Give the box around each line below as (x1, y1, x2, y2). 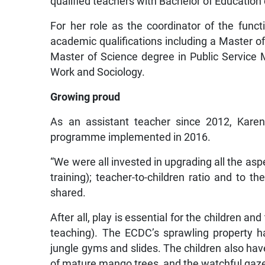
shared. (50, 187, 86, 199)
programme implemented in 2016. (50, 131, 211, 144)
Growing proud (50, 91, 121, 104)
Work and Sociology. (50, 66, 146, 79)
